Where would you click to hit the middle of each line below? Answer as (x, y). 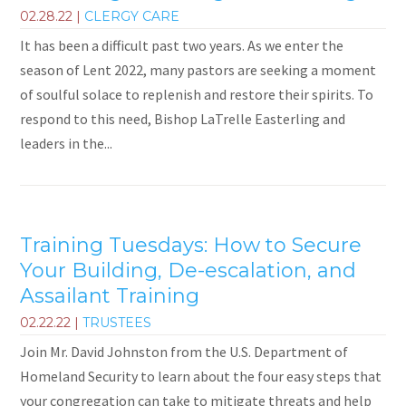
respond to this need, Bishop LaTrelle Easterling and (183, 119)
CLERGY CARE (132, 17)
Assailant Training (110, 296)
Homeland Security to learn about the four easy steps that (201, 377)
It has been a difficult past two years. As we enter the (182, 46)
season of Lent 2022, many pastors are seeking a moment (198, 70)
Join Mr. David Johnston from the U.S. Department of (184, 352)
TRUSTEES (117, 323)
